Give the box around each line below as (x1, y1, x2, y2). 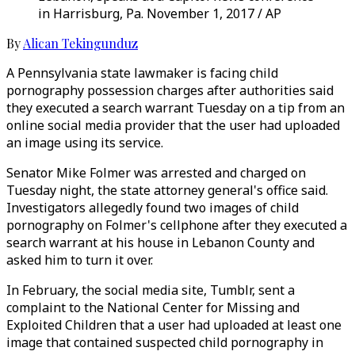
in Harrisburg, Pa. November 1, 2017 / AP (38, 5, 281, 22)
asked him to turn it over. (6, 251, 153, 269)
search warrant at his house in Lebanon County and (6, 234, 315, 251)
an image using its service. (6, 134, 163, 151)
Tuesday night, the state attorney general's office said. (6, 181, 328, 199)
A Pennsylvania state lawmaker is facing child (6, 64, 278, 82)
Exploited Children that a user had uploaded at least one (6, 316, 342, 334)
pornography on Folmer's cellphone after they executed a (6, 216, 347, 234)
